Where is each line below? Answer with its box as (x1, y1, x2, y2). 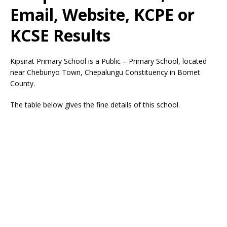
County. (10, 79, 35, 88)
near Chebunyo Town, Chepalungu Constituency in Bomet (10, 67, 200, 77)
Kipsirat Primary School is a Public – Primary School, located (10, 56, 207, 66)
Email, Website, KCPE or (10, 4, 195, 25)
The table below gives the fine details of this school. (10, 100, 180, 109)
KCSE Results (10, 24, 110, 46)
